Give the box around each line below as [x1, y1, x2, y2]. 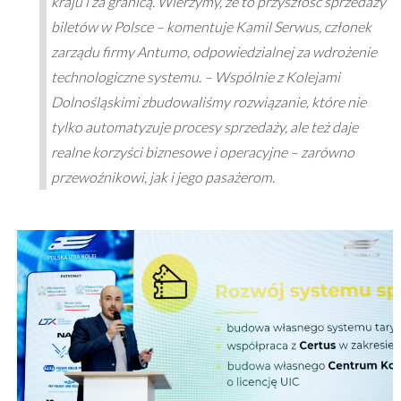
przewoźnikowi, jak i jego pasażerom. [50, 168, 275, 186]
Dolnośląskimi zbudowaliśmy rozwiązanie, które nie [50, 93, 366, 111]
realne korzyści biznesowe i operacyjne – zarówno [50, 143, 354, 161]
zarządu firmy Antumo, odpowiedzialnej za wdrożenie [50, 43, 377, 61]
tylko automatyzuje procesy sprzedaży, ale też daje [50, 118, 358, 136]
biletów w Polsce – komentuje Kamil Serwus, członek [50, 18, 371, 36]
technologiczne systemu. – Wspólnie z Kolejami [50, 68, 340, 86]
